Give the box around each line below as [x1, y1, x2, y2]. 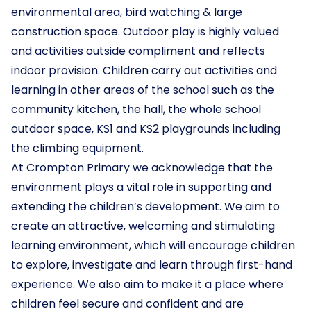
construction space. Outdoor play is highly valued [11, 24, 279, 40]
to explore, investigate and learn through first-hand [11, 257, 292, 273]
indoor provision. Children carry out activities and [11, 62, 277, 78]
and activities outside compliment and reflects [11, 43, 265, 59]
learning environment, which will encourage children [11, 237, 295, 253]
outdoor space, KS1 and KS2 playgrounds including [11, 121, 280, 137]
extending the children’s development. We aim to [11, 199, 280, 215]
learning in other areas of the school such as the [11, 82, 274, 98]
